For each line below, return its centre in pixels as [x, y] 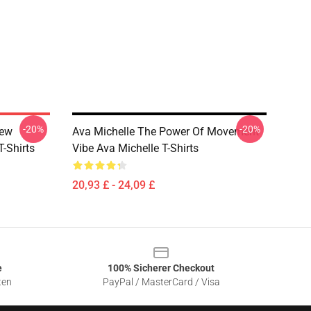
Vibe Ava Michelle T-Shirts [135, 148]
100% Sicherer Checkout [161, 268]
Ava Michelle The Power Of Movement [166, 132]
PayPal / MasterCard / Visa [161, 282]
